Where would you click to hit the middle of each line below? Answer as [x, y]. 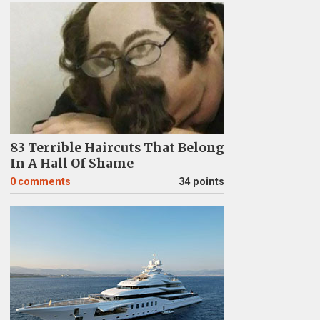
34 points [201, 182]
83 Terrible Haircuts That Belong [117, 148]
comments [44, 182]
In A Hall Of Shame [71, 164]
